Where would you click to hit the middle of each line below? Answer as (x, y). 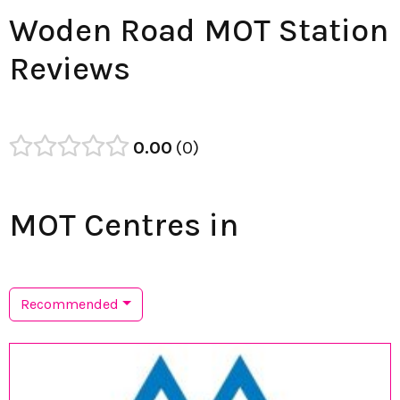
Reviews (70, 68)
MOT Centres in (124, 225)
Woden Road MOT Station (199, 30)
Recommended (70, 304)
